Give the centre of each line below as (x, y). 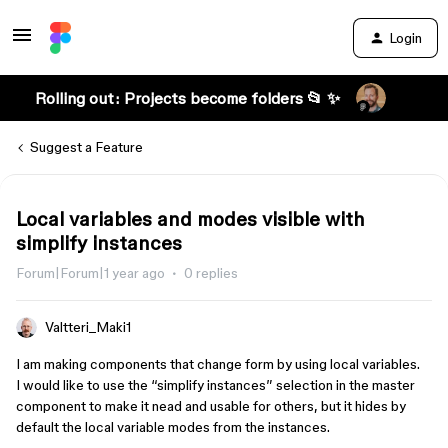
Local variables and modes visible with (190, 219)
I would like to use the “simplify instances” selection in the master (215, 385)
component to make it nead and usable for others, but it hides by (211, 406)
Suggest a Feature (86, 147)
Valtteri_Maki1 (88, 327)
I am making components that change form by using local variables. (218, 364)
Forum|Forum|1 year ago (90, 273)
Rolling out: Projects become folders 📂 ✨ (187, 98)
